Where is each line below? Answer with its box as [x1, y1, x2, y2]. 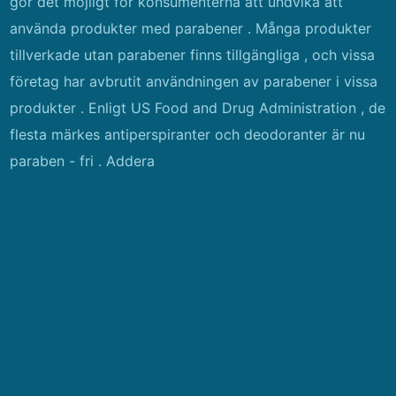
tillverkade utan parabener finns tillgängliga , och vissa [10, 46, 376, 64]
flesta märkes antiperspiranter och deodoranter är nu [10, 126, 366, 143]
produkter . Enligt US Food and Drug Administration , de [10, 99, 386, 117]
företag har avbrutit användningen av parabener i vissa [10, 72, 378, 90]
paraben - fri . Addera [10, 152, 156, 170]
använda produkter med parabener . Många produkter [10, 19, 372, 37]
